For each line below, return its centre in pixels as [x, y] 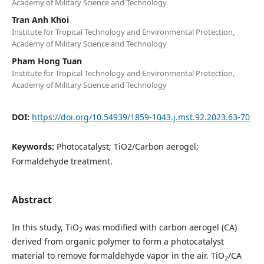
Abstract [32, 200]
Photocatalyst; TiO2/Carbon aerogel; [127, 147]
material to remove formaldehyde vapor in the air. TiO [118, 256]
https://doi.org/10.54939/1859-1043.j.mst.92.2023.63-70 [141, 117]
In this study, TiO [45, 227]
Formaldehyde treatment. [62, 161]
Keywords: [34, 147]
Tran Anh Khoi [40, 20]
